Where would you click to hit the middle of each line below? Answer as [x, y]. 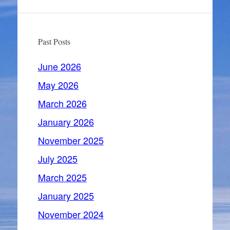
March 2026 [62, 103]
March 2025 [62, 177]
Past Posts [54, 41]
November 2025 [71, 140]
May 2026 [58, 85]
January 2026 [66, 122]
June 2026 [59, 66]
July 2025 [57, 159]
